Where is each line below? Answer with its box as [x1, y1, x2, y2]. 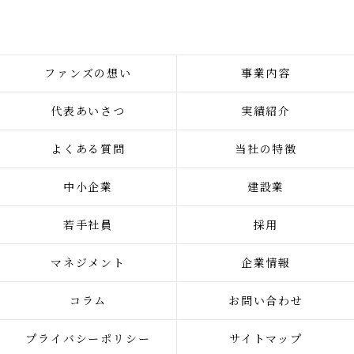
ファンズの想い [43, 66, 133, 81]
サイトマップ [228, 331, 303, 346]
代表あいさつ [50, 104, 126, 119]
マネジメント [50, 255, 126, 270]
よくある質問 [50, 141, 126, 156]
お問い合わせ [228, 293, 304, 308]
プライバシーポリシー [24, 331, 152, 346]
